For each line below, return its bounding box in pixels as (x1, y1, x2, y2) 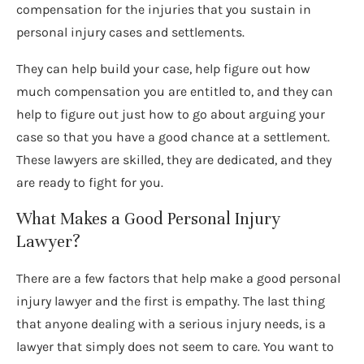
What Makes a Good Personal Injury (16, 208, 280, 229)
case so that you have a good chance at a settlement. (16, 128, 330, 145)
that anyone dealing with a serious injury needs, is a (16, 315, 326, 331)
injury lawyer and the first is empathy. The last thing (16, 292, 325, 309)
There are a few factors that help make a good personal (16, 270, 340, 286)
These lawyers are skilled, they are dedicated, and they (16, 151, 331, 167)
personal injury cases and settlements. (16, 24, 245, 40)
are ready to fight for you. (16, 174, 163, 190)
